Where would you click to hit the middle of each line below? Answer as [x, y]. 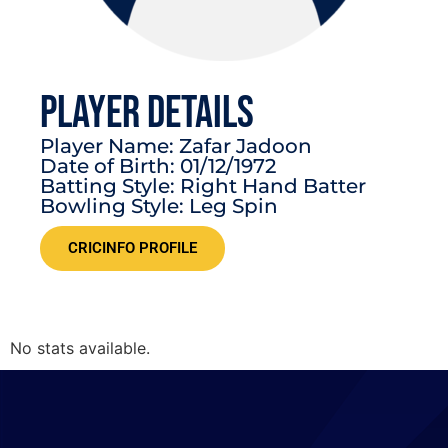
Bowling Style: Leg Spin [159, 205]
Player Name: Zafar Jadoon [176, 145]
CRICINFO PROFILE [132, 247]
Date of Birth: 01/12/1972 [158, 165]
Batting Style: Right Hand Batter [203, 185]
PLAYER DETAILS [147, 113]
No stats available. [80, 347]
